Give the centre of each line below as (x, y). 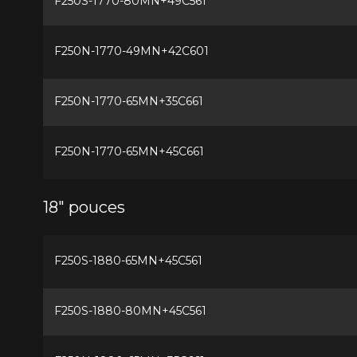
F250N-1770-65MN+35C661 (128, 101)
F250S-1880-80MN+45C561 (130, 310)
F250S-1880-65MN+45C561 (128, 260)
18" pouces (84, 207)
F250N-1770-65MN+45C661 (129, 151)
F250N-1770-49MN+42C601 (131, 51)
